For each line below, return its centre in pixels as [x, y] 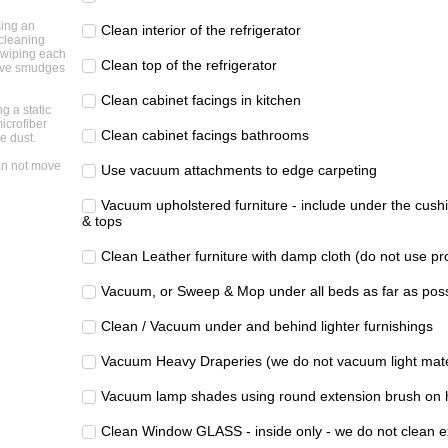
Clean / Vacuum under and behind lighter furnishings [267, 326]
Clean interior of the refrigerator [201, 30]
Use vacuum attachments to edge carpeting [239, 170]
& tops [102, 221]
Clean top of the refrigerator [189, 65]
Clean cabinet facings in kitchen [201, 100]
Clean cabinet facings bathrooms [205, 135]
